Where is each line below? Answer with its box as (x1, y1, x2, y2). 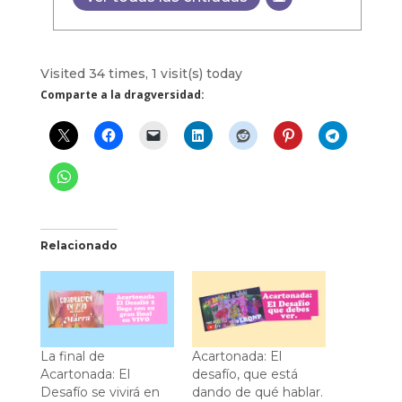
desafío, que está (191, 365, 298, 382)
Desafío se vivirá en (39, 383, 160, 400)
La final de (39, 347, 105, 364)
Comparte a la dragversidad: (39, 86, 205, 102)
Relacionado (39, 238, 118, 252)
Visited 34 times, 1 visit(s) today (39, 65, 242, 82)
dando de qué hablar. (191, 383, 323, 400)
